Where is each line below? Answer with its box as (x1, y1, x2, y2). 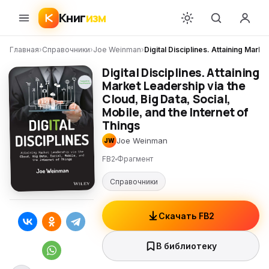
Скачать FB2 (158, 210, 214, 221)
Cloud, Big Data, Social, (102, 91, 231, 107)
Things (102, 118, 140, 133)
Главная (10, 45, 39, 54)
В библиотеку (156, 241, 217, 251)
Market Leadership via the (102, 78, 246, 94)
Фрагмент (117, 154, 153, 163)
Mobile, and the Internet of (102, 104, 249, 120)
